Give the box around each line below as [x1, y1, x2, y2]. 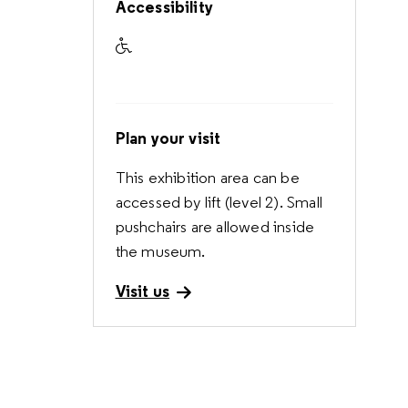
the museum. [115, 241, 209, 261]
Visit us [115, 280, 170, 301]
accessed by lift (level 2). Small [115, 192, 323, 212]
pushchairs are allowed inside [115, 217, 315, 237]
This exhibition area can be [115, 168, 300, 188]
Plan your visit [115, 127, 221, 148]
